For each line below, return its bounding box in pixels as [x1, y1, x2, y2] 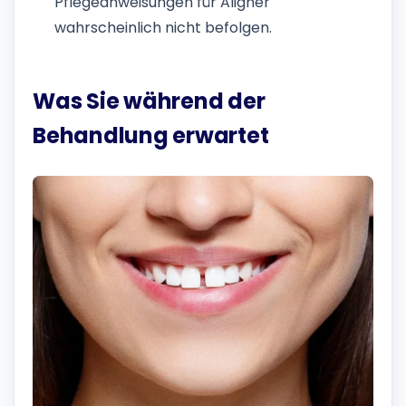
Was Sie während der [33, 85, 266, 116]
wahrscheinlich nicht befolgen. [54, 16, 272, 38]
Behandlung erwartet [33, 120, 269, 150]
